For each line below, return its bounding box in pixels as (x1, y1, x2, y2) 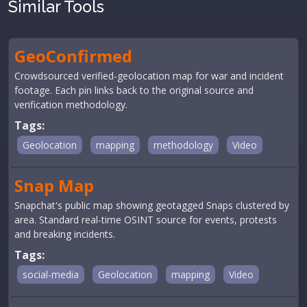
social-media (23, 268, 79, 281)
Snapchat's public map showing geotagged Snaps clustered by (14, 199, 289, 212)
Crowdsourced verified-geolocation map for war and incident (14, 69, 284, 82)
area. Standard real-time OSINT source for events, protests (14, 213, 277, 226)
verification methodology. (14, 98, 127, 111)
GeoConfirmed (14, 45, 132, 67)
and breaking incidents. (14, 228, 115, 241)
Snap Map (14, 174, 94, 197)
